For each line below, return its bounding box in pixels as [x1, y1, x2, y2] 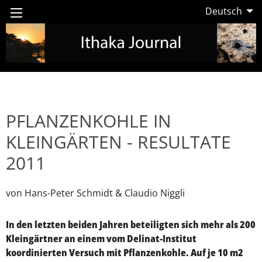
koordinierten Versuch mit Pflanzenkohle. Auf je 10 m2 [6, 246, 243, 259]
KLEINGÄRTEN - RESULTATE [6, 129, 231, 154]
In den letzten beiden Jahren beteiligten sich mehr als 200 [6, 218, 256, 231]
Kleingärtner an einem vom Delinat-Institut [6, 232, 196, 245]
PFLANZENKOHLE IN [6, 108, 171, 133]
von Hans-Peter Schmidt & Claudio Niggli [6, 186, 185, 199]
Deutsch [205, 5, 242, 18]
